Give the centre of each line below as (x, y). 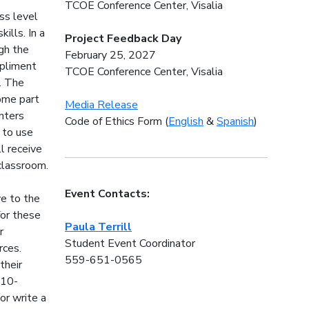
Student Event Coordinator (130, 244)
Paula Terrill (98, 227)
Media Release (101, 105)
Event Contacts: (107, 194)
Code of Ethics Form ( (116, 122)
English (186, 122)
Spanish (235, 122)
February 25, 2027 (110, 56)
